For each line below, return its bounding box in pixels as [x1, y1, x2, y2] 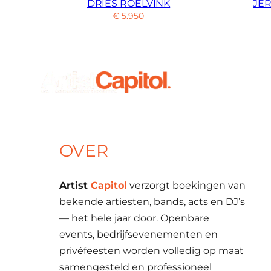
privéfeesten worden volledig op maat [59, 244, 244, 256]
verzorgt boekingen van [127, 179, 246, 191]
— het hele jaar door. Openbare [59, 212, 209, 224]
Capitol [91, 179, 127, 191]
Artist [59, 179, 91, 191]
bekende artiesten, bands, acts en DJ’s [59, 195, 245, 207]
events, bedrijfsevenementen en [59, 228, 218, 240]
